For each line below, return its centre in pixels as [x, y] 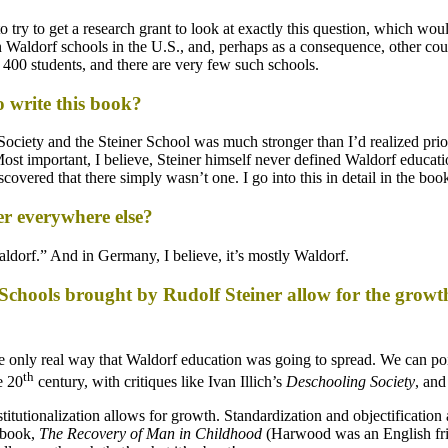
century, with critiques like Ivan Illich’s [160, 381]
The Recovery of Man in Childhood [150, 433]
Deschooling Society [350, 381]
